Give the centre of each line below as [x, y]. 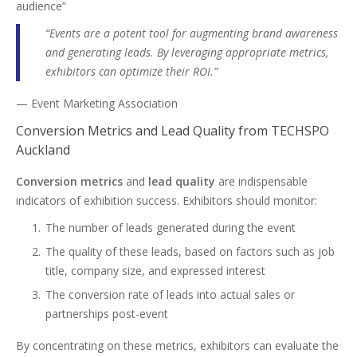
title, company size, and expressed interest [155, 271]
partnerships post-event [107, 314]
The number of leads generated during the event [171, 228]
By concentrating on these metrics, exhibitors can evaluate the [177, 345]
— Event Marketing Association [97, 103]
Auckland [43, 150]
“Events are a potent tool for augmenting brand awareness [192, 33]
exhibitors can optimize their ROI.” [131, 71]
